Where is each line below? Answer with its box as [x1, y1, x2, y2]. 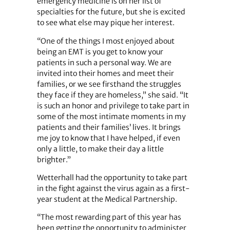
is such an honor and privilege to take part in [36, 101, 189, 110]
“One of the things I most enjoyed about [36, 36, 175, 46]
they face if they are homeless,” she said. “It [36, 90, 188, 100]
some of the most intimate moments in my [36, 111, 186, 121]
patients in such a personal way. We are [36, 57, 171, 67]
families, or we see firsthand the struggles [36, 79, 181, 89]
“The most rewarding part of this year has [36, 212, 181, 222]
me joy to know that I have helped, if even [36, 133, 180, 143]
